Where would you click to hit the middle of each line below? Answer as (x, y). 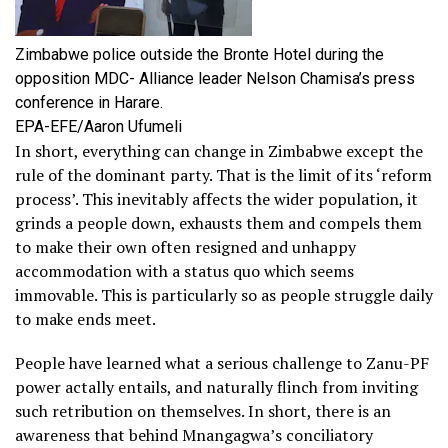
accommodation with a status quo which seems (184, 271)
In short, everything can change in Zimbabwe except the (219, 151)
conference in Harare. (89, 103)
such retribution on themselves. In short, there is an (203, 411)
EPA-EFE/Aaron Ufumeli (98, 127)
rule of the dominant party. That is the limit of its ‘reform (223, 175)
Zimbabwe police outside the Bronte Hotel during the (199, 55)
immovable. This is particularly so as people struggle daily (224, 295)
